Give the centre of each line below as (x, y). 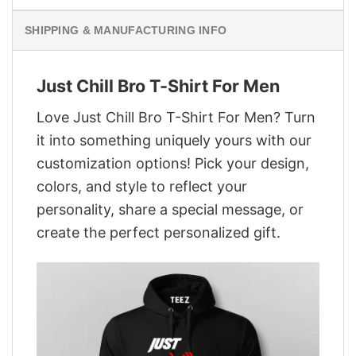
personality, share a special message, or (170, 209)
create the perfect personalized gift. (159, 232)
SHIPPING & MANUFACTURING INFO (126, 31)
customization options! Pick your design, (173, 163)
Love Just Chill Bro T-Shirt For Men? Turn (176, 117)
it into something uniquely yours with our (174, 140)
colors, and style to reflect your (142, 186)
